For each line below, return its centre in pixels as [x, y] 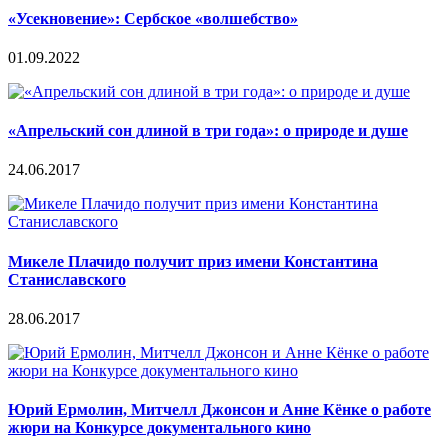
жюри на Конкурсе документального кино [159, 428]
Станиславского [67, 279]
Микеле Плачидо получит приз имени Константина [193, 261]
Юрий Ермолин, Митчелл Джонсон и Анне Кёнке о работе [219, 410]
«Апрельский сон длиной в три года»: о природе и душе [208, 131]
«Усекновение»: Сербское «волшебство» [153, 18]
